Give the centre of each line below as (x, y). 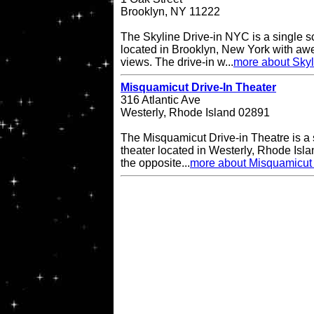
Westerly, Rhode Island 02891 (195, 113)
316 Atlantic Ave (161, 100)
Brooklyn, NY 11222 (170, 12)
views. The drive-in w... (177, 62)
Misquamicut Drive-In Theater (198, 88)
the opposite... (155, 163)
